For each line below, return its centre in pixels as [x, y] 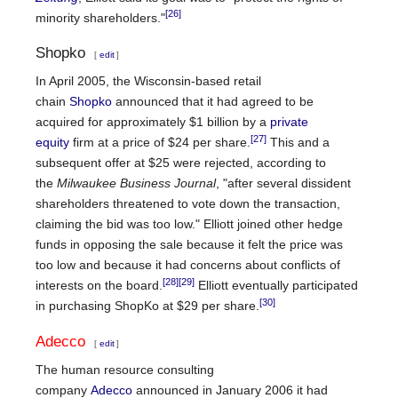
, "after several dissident [283, 183]
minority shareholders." [100, 18]
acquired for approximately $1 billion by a [153, 122]
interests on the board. [99, 286]
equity [52, 143]
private [289, 122]
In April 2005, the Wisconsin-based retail [148, 81]
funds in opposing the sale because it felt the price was [189, 245]
